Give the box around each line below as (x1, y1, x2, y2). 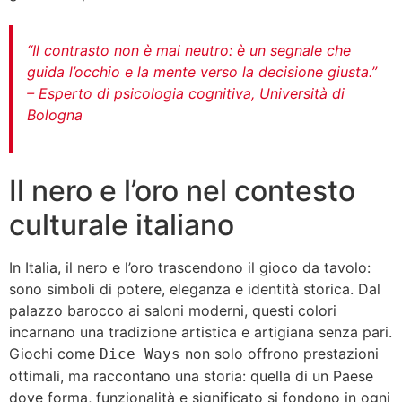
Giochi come (9, 345, 100, 363)
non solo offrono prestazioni (180, 345, 379, 363)
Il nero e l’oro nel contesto (9, 173, 355, 209)
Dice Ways (100, 345, 180, 363)
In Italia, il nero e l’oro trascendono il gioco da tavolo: (9, 258, 371, 277)
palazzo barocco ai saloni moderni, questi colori (9, 301, 336, 320)
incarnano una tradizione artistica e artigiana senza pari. (9, 323, 392, 342)
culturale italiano (9, 207, 234, 243)
